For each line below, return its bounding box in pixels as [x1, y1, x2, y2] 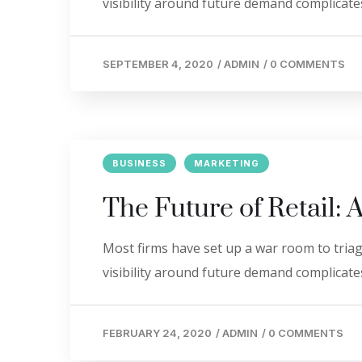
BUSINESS [112, 158, 166, 169]
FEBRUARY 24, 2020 [103, 326, 212, 339]
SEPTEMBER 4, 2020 [103, 57, 213, 70]
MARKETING [194, 158, 259, 169]
